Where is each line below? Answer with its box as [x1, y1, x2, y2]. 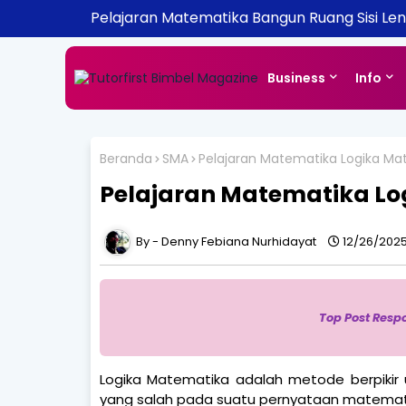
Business [267, 69, 325, 87]
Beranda [99, 150, 152, 168]
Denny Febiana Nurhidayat [160, 232, 316, 250]
